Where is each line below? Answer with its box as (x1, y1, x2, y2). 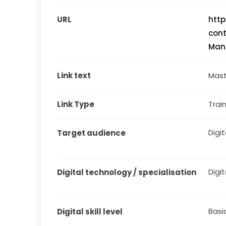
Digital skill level (57, 206, 123, 217)
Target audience (57, 127, 126, 138)
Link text (57, 70, 91, 81)
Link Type (57, 98, 95, 109)
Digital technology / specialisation (57, 166, 197, 178)
